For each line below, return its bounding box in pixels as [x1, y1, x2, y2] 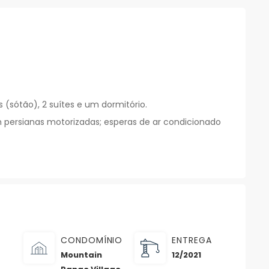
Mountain [61, 249, 102, 261]
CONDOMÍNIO [61, 234, 123, 247]
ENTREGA [172, 234, 212, 247]
